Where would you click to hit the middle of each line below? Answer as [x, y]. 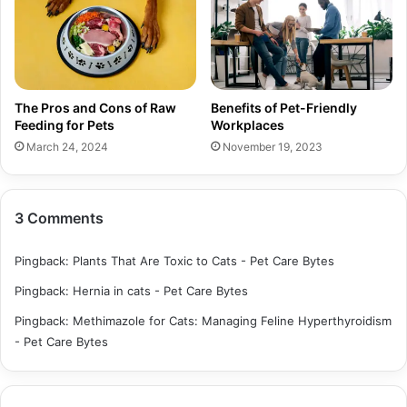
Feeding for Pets [65, 124]
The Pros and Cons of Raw [95, 107]
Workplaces [248, 124]
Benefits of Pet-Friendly [284, 107]
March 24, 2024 [67, 146]
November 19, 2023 [273, 146]
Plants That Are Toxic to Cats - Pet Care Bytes [203, 260]
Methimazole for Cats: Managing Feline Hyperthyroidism [232, 320]
